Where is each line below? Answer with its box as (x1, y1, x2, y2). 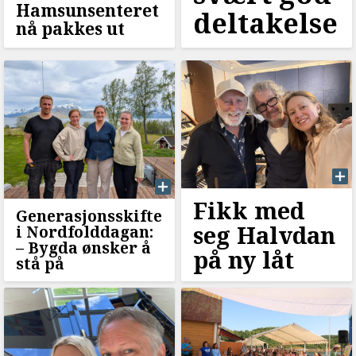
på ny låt (192, 244, 294, 276)
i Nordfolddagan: (16, 222, 153, 243)
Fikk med (192, 195, 304, 226)
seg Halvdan (192, 219, 335, 251)
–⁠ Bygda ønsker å (16, 238, 151, 259)
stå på (16, 253, 64, 275)
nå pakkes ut (16, 17, 125, 40)
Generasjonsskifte (16, 206, 162, 227)
